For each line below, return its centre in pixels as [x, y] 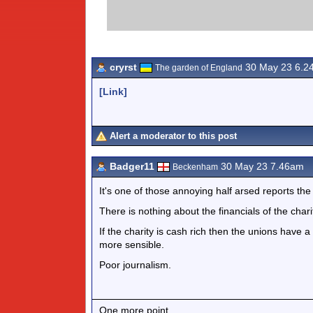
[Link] [113, 92]
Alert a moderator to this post [173, 136]
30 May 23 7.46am [261, 166]
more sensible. [132, 245]
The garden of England [199, 68]
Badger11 [132, 166]
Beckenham [195, 167]
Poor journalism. [135, 265]
